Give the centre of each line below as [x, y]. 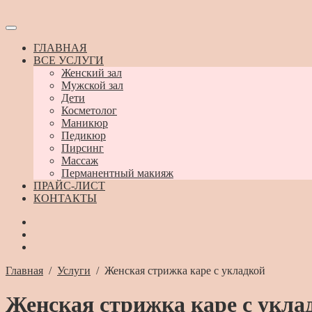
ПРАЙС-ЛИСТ [69, 186]
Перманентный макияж [117, 173]
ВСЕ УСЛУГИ [69, 60]
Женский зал [92, 73]
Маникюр [85, 123]
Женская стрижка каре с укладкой [185, 271]
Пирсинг [83, 148]
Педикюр [84, 135]
